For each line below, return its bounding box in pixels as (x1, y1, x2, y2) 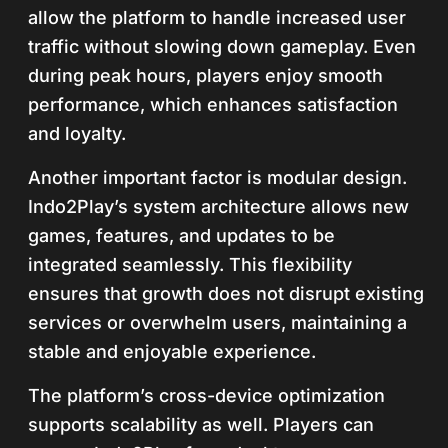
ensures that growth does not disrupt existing (28, 283, 424, 304)
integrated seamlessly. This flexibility (28, 254, 352, 275)
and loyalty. (28, 123, 126, 144)
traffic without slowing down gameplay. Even (28, 36, 416, 57)
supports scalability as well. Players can (28, 414, 374, 435)
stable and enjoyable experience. (28, 341, 316, 362)
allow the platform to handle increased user (28, 7, 406, 28)
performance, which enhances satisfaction (28, 94, 398, 115)
